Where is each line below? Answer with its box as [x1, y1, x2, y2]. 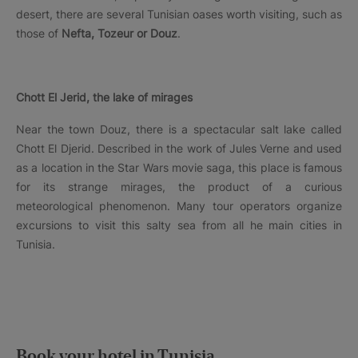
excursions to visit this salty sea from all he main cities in [16, 217, 342, 232]
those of [16, 26, 62, 40]
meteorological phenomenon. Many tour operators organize [16, 198, 342, 213]
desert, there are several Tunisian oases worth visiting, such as [16, 6, 342, 21]
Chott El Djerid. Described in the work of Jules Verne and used [16, 141, 342, 155]
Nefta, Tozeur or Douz [62, 26, 177, 40]
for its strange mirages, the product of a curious [16, 179, 342, 193]
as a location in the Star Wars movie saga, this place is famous [16, 160, 342, 174]
